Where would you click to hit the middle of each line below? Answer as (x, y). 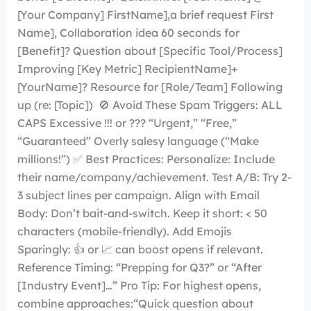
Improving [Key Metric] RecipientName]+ (127, 69)
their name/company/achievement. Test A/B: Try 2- (154, 177)
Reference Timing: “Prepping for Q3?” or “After (139, 267)
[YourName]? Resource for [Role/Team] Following (150, 87)
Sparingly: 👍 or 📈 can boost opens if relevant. (140, 249)
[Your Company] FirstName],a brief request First (145, 15)
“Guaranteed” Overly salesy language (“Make (138, 141)
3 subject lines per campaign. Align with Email (138, 195)
